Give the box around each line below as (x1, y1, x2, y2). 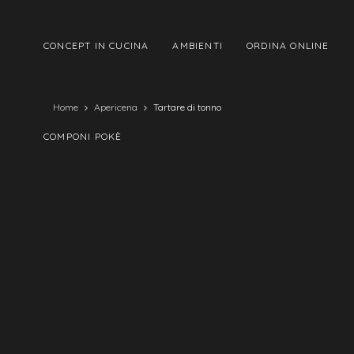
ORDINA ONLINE (247, 40, 330, 51)
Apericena (94, 101, 138, 113)
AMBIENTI (172, 40, 224, 51)
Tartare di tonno (153, 101, 222, 113)
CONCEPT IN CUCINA (43, 40, 149, 51)
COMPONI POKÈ (43, 130, 122, 142)
